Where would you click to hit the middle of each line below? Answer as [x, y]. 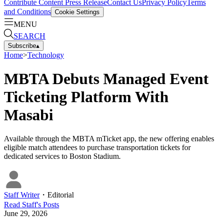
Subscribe [22, 45]
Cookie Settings [77, 12]
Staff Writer [22, 195]
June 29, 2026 [26, 214]
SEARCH [30, 36]
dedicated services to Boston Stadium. [62, 156]
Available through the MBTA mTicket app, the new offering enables [109, 139]
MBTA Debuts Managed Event [106, 78]
